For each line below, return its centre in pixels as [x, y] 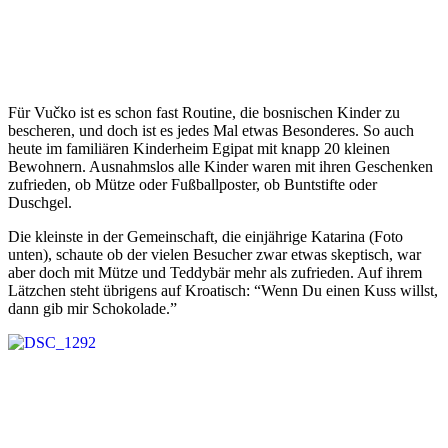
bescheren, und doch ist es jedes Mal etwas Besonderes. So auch [211, 131]
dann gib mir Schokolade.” [92, 309]
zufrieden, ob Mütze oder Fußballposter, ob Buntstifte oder [192, 185]
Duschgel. [40, 203]
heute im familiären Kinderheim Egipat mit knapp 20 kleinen [199, 149]
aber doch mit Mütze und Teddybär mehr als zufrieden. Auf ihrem [215, 273]
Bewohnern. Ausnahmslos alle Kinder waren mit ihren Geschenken [220, 167]
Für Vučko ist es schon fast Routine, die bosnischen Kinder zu [204, 113]
